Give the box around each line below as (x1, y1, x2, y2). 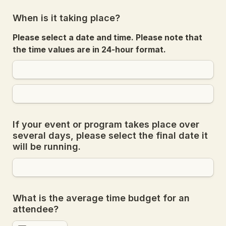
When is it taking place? (13, 13, 120, 23)
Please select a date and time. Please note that (13, 32, 202, 42)
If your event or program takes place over (13, 119, 199, 130)
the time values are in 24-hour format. (13, 44, 166, 54)
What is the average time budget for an (13, 193, 190, 203)
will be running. (13, 141, 81, 152)
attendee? (13, 204, 59, 214)
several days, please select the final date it (13, 130, 208, 141)
